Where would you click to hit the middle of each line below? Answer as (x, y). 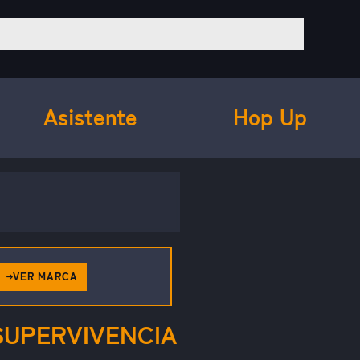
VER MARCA (45, 277)
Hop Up (270, 117)
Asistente (90, 117)
